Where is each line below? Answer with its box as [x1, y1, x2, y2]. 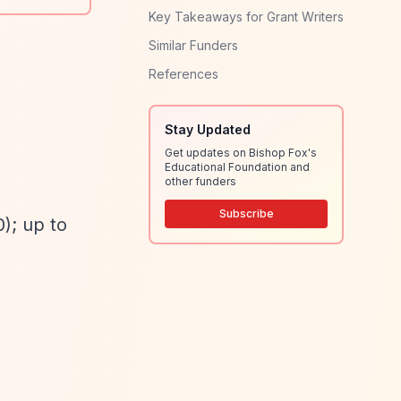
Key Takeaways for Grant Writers [149, 9, 344, 24]
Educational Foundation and [165, 160, 310, 174]
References [149, 66, 218, 81]
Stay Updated [165, 122, 251, 137]
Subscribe [218, 207, 274, 220]
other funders [165, 175, 236, 188]
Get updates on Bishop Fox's [165, 146, 317, 159]
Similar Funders [149, 38, 238, 53]
